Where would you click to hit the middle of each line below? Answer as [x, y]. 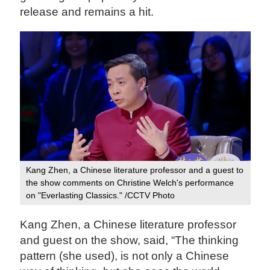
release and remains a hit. [87, 12]
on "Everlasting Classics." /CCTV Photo [102, 196]
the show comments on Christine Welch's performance [130, 183]
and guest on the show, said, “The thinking [130, 240]
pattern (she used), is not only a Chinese [125, 256]
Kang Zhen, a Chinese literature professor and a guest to [135, 170]
